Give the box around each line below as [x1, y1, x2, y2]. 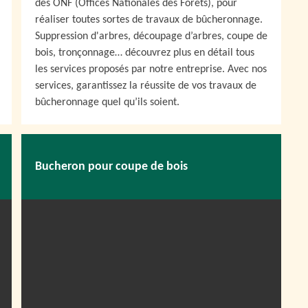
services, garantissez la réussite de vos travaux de [35, 80, 256, 91]
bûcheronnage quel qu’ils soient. [35, 97, 179, 108]
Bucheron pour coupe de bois [35, 160, 188, 173]
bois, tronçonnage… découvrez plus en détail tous [35, 47, 254, 58]
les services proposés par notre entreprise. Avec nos [35, 64, 267, 75]
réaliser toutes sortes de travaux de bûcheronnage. [35, 14, 263, 25]
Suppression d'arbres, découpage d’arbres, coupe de [35, 31, 267, 42]
